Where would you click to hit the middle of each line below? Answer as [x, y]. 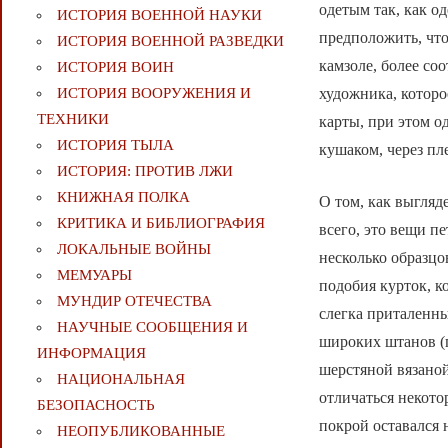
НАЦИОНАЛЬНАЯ [120, 379]
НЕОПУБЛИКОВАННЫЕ [140, 431]
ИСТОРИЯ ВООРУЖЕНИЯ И [153, 93]
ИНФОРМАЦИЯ [91, 353]
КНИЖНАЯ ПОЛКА [123, 197]
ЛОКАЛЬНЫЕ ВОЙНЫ [133, 249]
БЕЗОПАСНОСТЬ [95, 405]
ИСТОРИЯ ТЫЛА [115, 145]
